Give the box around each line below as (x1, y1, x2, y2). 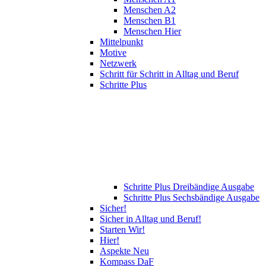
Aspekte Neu (100, 246, 149, 256)
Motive (100, 47, 126, 58)
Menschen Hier (123, 26, 181, 37)
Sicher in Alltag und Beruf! (100, 214, 201, 224)
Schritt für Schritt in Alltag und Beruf (100, 69, 239, 80)
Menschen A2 (123, 5, 176, 15)
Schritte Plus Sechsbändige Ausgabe (123, 192, 259, 203)
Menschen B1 (123, 15, 176, 26)
